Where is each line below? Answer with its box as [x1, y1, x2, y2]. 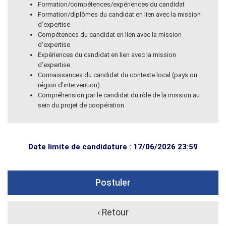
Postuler [95, 177, 131, 188]
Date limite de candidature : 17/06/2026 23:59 [28, 142, 198, 151]
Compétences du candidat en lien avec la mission [38, 30, 182, 38]
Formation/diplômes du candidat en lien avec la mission [38, 10, 201, 18]
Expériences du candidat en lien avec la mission [38, 50, 176, 59]
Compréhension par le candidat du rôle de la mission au [38, 91, 200, 99]
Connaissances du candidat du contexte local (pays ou [38, 71, 197, 79]
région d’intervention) [38, 81, 100, 89]
